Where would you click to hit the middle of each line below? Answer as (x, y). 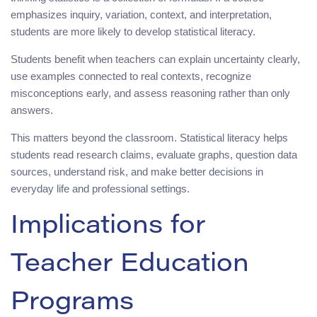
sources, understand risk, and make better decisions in (137, 171)
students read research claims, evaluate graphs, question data (154, 154)
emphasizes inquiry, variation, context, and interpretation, (141, 14)
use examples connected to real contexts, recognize (131, 76)
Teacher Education (130, 265)
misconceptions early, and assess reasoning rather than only (150, 93)
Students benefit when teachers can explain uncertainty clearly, (155, 59)
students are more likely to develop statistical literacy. (133, 31)
